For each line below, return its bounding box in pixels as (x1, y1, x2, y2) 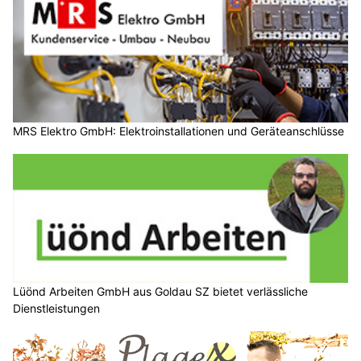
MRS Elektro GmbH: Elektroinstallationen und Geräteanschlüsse (13, 124, 344, 139)
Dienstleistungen (13, 301, 100, 315)
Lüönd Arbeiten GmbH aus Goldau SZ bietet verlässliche (13, 284, 308, 298)
